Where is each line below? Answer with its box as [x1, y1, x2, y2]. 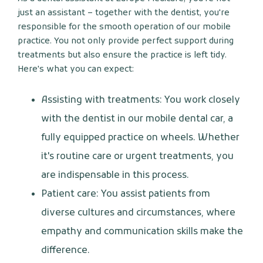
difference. [41, 245, 90, 257]
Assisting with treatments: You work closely [41, 95, 240, 107]
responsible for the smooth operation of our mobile [18, 22, 231, 33]
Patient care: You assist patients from [41, 188, 210, 201]
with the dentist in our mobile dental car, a [41, 113, 233, 126]
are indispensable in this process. [41, 170, 189, 182]
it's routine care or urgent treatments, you [41, 151, 234, 163]
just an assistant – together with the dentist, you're [18, 8, 230, 19]
